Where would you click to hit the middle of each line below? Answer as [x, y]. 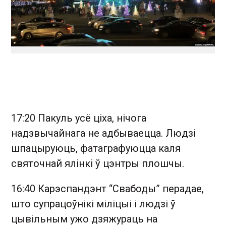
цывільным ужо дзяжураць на [84, 219]
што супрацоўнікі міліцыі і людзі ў [93, 204]
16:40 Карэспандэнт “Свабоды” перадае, [107, 188]
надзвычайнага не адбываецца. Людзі [103, 133]
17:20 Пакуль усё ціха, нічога [79, 118]
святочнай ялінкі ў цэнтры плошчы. [98, 163]
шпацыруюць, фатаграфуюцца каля [96, 148]
